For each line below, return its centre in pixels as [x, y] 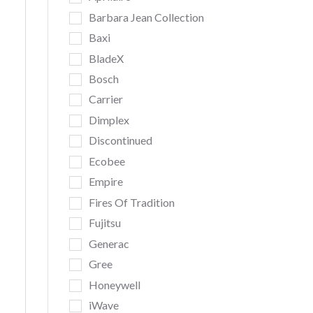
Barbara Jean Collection [146, 17]
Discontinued [120, 140]
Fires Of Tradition [131, 202]
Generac [109, 243]
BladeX [106, 58]
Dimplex [109, 119]
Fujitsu [104, 223]
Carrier [105, 99]
